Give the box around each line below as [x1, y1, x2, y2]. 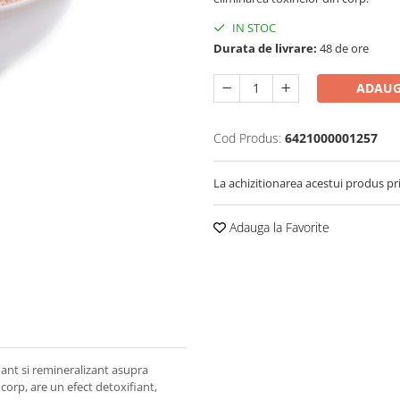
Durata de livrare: [213, 39, 317, 56]
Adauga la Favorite [226, 218, 329, 236]
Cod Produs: [213, 129, 281, 146]
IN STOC [229, 19, 276, 36]
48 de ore [317, 39, 369, 56]
